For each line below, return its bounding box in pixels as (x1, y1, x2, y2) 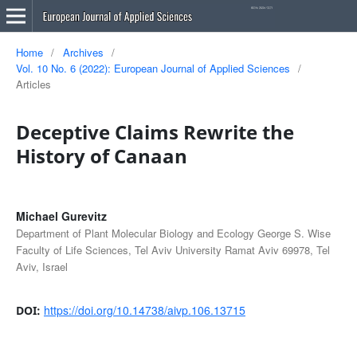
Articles (15, 76, 51, 92)
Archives (62, 44, 104, 60)
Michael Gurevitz (15, 207, 107, 224)
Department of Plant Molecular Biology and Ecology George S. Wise (15, 225, 331, 241)
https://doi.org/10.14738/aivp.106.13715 (43, 301, 245, 318)
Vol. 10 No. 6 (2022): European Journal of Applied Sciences (15, 60, 290, 76)
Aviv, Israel (15, 258, 68, 274)
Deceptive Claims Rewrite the (15, 118, 294, 145)
